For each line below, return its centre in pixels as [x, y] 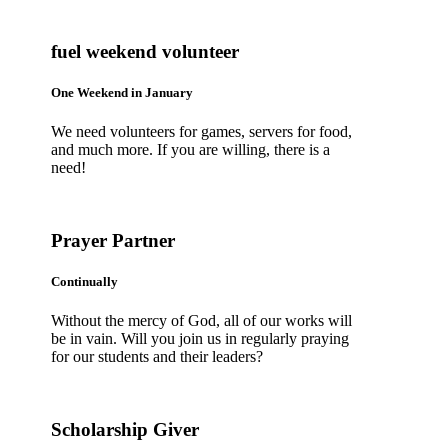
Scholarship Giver [125, 430]
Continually [85, 282]
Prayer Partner [113, 241]
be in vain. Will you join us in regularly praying [200, 339]
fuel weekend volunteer [145, 51]
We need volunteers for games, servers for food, [202, 132]
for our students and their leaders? [157, 357]
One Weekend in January [122, 93]
